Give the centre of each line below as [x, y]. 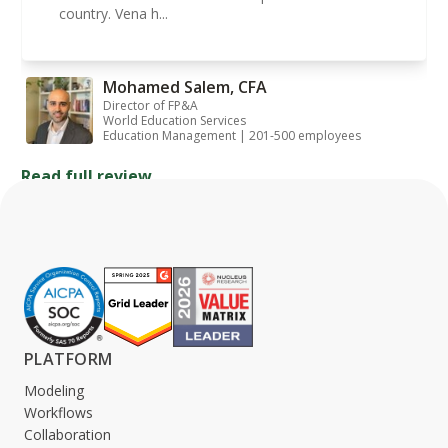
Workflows [58, 413]
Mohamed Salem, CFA [184, 87]
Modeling [54, 391]
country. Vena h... [115, 14]
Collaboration [67, 435]
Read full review [86, 175]
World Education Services [174, 121]
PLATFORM [68, 359]
